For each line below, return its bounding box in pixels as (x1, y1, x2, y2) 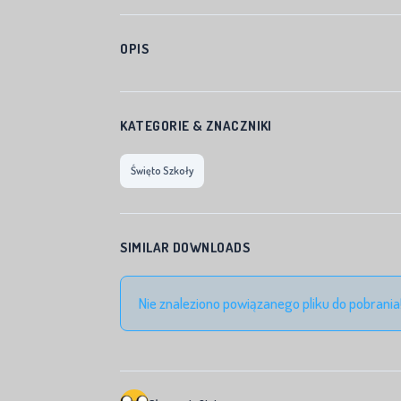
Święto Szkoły (131, 164, 194, 177)
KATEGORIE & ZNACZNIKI (120, 117, 272, 134)
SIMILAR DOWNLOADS (120, 239, 251, 256)
